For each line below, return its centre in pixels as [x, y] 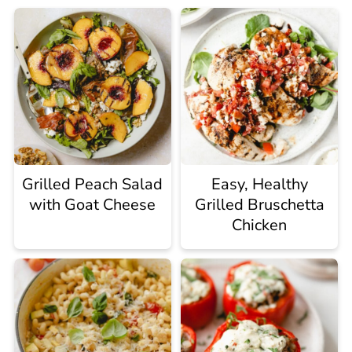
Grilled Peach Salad [93, 184]
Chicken [260, 225]
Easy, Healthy [259, 184]
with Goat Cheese [93, 204]
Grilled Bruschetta [259, 204]
